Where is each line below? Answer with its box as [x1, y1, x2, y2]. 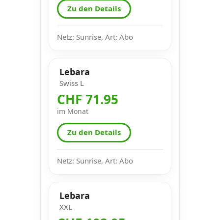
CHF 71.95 [57, 90, 118, 108]
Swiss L [59, 78, 84, 88]
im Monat [57, 106, 88, 116]
